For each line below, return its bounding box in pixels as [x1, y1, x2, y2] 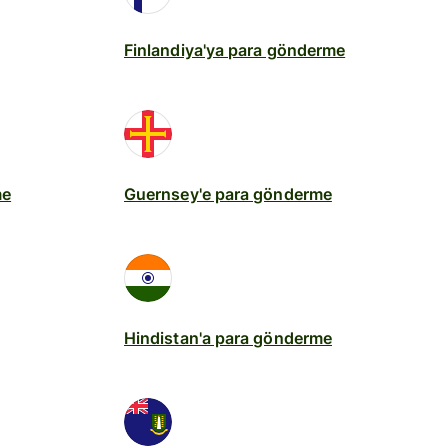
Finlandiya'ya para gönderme [124, 39, 346, 60]
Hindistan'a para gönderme [124, 327, 332, 348]
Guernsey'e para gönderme [124, 183, 332, 204]
